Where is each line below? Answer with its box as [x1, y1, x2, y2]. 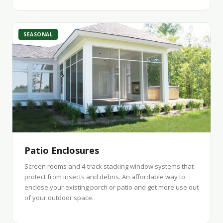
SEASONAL [23, 31, 53, 38]
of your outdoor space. [24, 193, 94, 202]
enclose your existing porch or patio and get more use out [24, 183, 199, 192]
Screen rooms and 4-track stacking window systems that [24, 162, 194, 171]
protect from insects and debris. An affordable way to [24, 172, 185, 181]
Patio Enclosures [24, 144, 99, 156]
